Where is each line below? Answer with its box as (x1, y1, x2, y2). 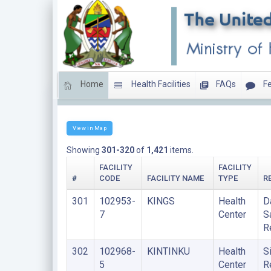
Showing (66, 145, 102, 155)
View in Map (72, 124, 106, 131)
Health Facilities (129, 79, 191, 90)
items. (168, 145, 194, 155)
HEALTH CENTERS (66, 90, 137, 100)
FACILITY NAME (146, 173, 204, 183)
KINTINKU (146, 245, 190, 257)
